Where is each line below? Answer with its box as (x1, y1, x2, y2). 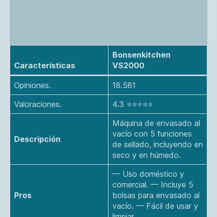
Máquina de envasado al (112, 118, 200, 128)
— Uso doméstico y (112, 169, 184, 179)
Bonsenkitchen (112, 49, 170, 60)
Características (14, 60, 75, 70)
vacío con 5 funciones (112, 128, 192, 139)
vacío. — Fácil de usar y (112, 201, 198, 211)
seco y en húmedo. (112, 150, 181, 160)
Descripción (14, 134, 61, 144)
